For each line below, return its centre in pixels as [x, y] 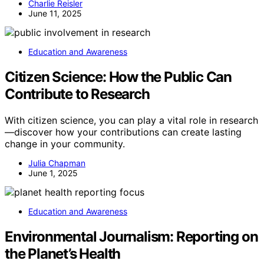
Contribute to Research [77, 94]
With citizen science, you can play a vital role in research [131, 121]
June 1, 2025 [53, 173]
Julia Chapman [57, 163]
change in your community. [65, 144]
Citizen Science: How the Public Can [118, 77]
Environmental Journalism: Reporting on [131, 236]
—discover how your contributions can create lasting [123, 132]
